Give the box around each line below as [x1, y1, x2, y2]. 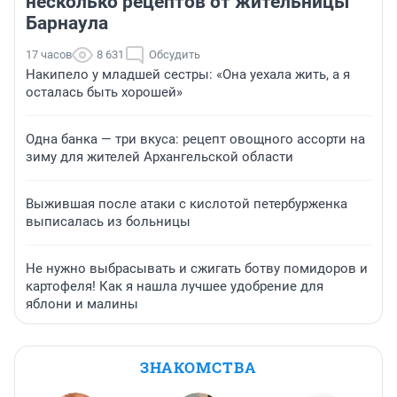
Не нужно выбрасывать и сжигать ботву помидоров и [26, 261, 368, 277]
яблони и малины [26, 296, 138, 313]
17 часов [26, 48, 72, 62]
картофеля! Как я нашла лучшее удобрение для [26, 278, 323, 295]
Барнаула [26, 12, 108, 35]
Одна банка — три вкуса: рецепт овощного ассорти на [26, 131, 365, 148]
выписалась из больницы [26, 214, 191, 230]
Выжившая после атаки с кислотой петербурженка [26, 196, 347, 213]
